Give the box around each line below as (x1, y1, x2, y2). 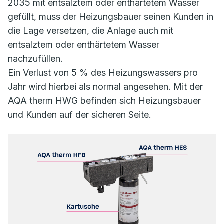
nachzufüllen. (8, 53, 63, 64)
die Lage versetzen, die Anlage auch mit (8, 25, 173, 36)
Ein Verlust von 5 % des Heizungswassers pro (8, 67, 198, 78)
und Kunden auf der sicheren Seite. (8, 109, 151, 120)
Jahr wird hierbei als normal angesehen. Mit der (8, 81, 203, 92)
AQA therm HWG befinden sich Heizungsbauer (8, 95, 201, 106)
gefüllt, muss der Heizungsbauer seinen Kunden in (8, 11, 213, 22)
